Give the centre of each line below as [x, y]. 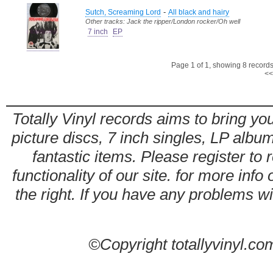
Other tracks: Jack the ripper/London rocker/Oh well [163, 21]
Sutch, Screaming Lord [123, 12]
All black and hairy [199, 12]
